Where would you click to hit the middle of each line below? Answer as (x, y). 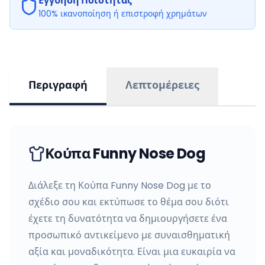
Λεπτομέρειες (162, 85)
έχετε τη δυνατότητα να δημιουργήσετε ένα (128, 219)
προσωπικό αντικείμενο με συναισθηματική (129, 235)
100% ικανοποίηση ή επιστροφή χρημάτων (123, 14)
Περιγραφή (58, 85)
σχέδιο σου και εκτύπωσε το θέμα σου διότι (129, 202)
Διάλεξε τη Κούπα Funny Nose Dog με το (120, 185)
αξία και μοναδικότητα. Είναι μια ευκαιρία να (132, 252)
